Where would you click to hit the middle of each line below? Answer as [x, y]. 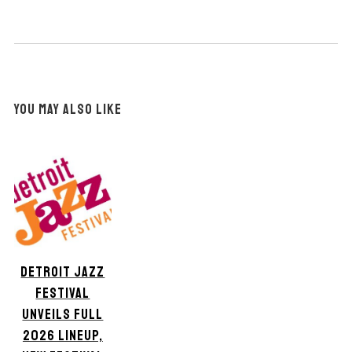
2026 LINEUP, [62, 336]
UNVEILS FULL [63, 315]
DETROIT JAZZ [63, 272]
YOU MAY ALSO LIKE [68, 110]
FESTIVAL [63, 293]
